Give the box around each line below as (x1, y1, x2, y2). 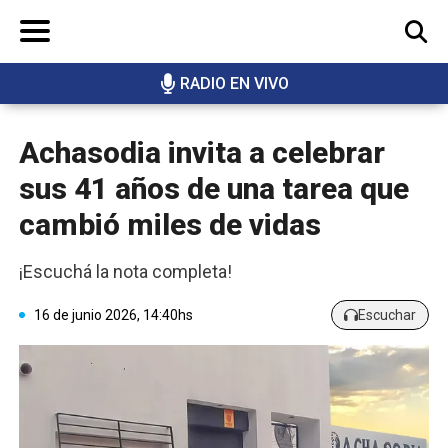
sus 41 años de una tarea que (19, 171, 409, 207)
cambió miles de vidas (19, 207, 321, 243)
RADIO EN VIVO (179, 74, 289, 94)
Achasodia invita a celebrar (19, 135, 385, 171)
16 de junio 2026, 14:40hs (34, 306, 193, 323)
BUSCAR (346, 96, 403, 114)
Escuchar (358, 306, 416, 323)
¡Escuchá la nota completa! (19, 261, 232, 283)
